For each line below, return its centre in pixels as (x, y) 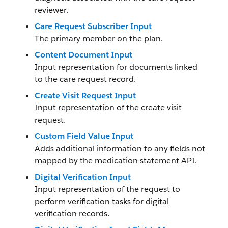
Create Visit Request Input (85, 95)
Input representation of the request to (107, 189)
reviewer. (51, 10)
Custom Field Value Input (84, 136)
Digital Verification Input (83, 177)
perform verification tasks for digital (102, 201)
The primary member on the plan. (99, 38)
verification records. (72, 213)
